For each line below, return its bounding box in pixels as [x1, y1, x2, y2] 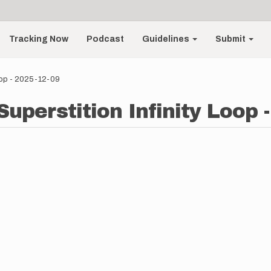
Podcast [87, 34, 125, 44]
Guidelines [142, 34, 192, 44]
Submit [215, 34, 248, 44]
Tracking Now [9, 34, 69, 44]
